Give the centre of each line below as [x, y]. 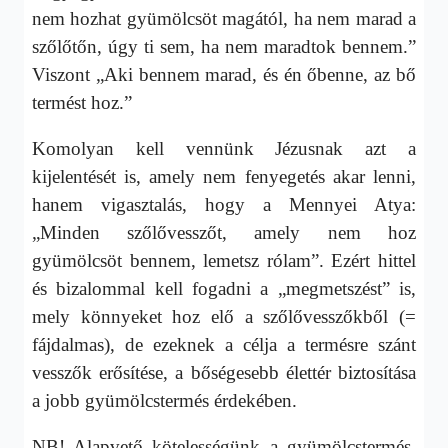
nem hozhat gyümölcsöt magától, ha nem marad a [224, 18]
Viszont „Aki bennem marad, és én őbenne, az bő [224, 74]
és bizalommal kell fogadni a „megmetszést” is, [224, 288]
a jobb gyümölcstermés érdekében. [165, 400]
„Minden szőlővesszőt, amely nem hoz [224, 232]
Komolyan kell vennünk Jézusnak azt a [224, 148]
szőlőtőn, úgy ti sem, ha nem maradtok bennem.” [224, 46]
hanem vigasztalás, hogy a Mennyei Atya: [224, 204]
